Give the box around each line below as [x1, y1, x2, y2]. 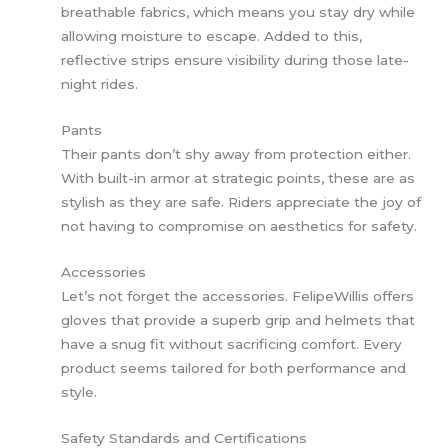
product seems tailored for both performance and [61, 360, 407, 377]
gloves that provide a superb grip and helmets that [61, 312, 416, 329]
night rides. [61, 76, 139, 93]
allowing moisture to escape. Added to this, [61, 28, 363, 45]
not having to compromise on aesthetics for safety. [61, 218, 418, 235]
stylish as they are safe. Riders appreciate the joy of [61, 194, 422, 211]
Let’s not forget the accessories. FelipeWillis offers [61, 288, 415, 305]
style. [61, 384, 98, 401]
